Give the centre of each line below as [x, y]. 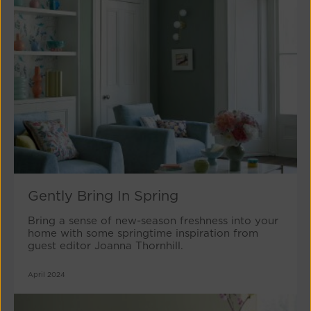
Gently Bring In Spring [103, 196]
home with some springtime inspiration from [143, 234]
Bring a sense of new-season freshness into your [153, 221]
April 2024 [47, 275]
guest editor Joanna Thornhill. [106, 246]
